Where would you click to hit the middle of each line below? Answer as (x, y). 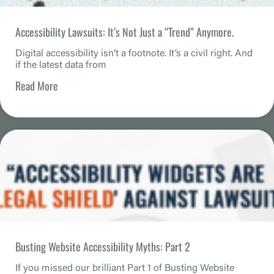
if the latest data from (61, 65)
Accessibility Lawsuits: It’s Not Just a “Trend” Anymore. (124, 31)
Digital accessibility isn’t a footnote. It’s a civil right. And (134, 54)
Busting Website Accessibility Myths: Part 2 (103, 246)
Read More (37, 85)
